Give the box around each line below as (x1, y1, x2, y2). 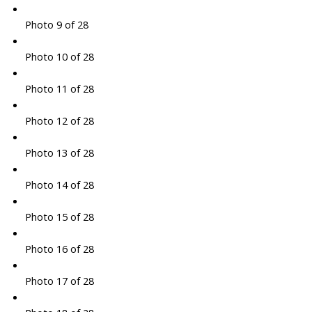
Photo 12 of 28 (24, 114, 94, 128)
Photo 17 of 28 (24, 274, 94, 288)
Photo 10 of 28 (24, 49, 94, 64)
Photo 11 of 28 (24, 81, 94, 96)
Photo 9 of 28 (24, 17, 88, 32)
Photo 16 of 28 (24, 242, 94, 256)
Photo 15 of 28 (24, 210, 94, 224)
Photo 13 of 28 (24, 146, 94, 160)
